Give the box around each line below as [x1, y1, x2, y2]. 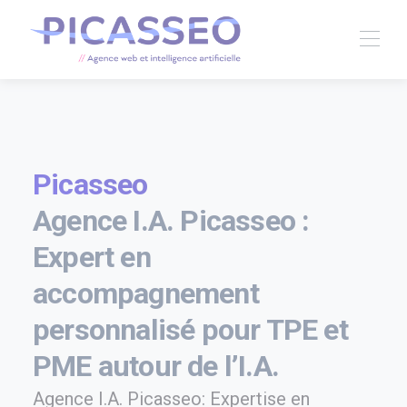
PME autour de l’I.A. [33, 349, 279, 383]
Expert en [33, 240, 151, 274]
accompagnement [33, 276, 259, 311]
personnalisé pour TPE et [33, 313, 348, 347]
